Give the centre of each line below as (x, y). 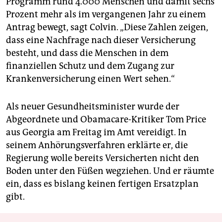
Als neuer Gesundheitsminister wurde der (93, 107)
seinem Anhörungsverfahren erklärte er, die (97, 145)
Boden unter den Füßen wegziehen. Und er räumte (110, 171)
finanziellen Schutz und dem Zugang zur (90, 66)
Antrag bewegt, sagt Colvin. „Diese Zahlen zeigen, (107, 28)
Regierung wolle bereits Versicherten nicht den (103, 158)
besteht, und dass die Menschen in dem (87, 53)
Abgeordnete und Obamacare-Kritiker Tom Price (106, 120)
